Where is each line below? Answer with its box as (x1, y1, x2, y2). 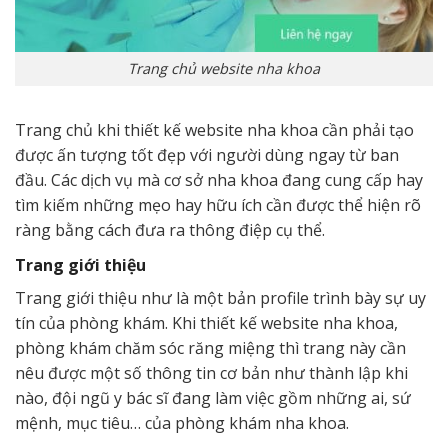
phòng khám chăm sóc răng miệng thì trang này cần (15, 337, 406, 360)
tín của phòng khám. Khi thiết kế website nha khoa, (15, 312, 398, 335)
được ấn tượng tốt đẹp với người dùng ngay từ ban (15, 144, 399, 167)
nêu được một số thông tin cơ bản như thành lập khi (15, 362, 408, 385)
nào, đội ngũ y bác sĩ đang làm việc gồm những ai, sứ (15, 387, 411, 410)
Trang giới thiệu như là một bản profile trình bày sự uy (15, 287, 426, 310)
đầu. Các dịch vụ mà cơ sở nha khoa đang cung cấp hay (15, 169, 423, 192)
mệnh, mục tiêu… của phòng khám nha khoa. (15, 412, 349, 435)
